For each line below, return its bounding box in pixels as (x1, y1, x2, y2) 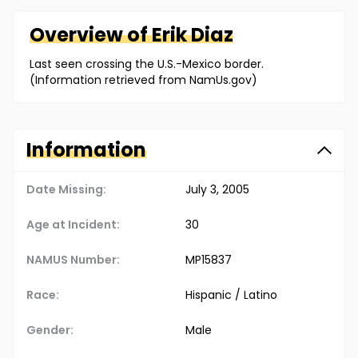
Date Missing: (26, 181, 106, 198)
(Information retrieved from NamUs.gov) (30, 72, 257, 89)
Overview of (30, 22, 152, 49)
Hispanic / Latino (185, 287, 277, 304)
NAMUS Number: (26, 252, 120, 268)
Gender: (26, 322, 74, 339)
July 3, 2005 (185, 181, 249, 198)
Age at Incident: (26, 217, 120, 233)
